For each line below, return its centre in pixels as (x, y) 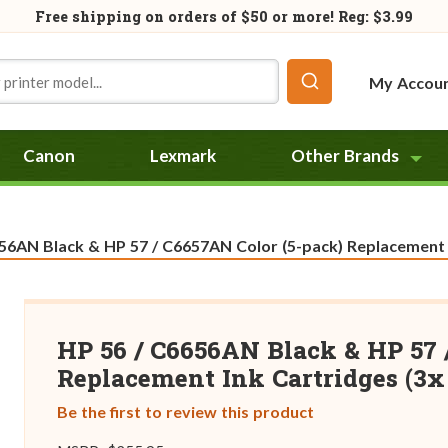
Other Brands (345, 155)
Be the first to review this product (185, 412)
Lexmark (183, 155)
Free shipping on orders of (138, 16)
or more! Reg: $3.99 (342, 16)
